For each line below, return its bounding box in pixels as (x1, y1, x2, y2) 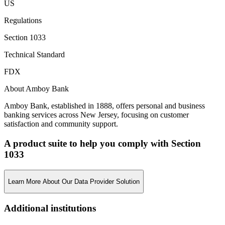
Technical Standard (4, 50, 65, 59)
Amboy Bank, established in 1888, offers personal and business (4, 101, 205, 110)
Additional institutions (4, 202, 96, 213)
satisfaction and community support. (4, 120, 118, 129)
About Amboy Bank (4, 84, 69, 93)
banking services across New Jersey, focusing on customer (4, 110, 189, 120)
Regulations (4, 16, 42, 25)
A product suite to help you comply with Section (4, 138, 201, 149)
